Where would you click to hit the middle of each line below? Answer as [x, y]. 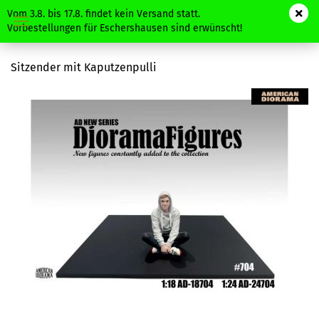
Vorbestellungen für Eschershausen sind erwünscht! [125, 28]
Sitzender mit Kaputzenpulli [84, 67]
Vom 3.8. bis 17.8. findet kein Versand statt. [104, 14]
